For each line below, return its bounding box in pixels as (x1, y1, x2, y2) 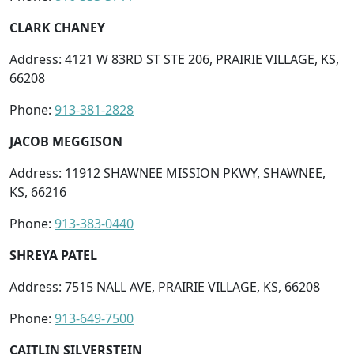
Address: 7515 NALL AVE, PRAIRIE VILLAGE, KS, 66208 (9, 277, 320, 296)
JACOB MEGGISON (9, 132, 122, 150)
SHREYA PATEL (9, 246, 97, 264)
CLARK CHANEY (9, 18, 105, 36)
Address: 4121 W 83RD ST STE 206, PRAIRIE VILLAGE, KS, (9, 50, 339, 68)
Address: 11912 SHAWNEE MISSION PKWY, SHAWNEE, (9, 164, 326, 182)
